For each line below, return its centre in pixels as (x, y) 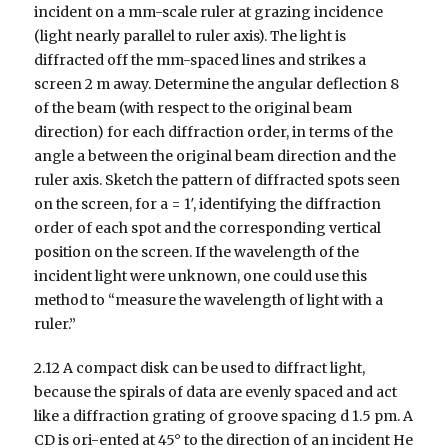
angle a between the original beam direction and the (215, 155)
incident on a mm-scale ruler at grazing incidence (209, 11)
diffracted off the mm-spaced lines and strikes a (200, 59)
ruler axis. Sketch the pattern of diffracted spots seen (217, 179)
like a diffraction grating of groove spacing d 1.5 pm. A (224, 415)
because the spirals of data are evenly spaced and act (216, 391)
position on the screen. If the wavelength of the (197, 251)
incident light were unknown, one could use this (201, 275)
